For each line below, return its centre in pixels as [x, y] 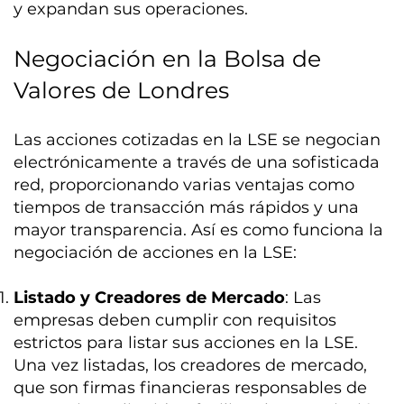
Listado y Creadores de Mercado [150, 298]
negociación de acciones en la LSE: [156, 253]
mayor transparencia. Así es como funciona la [199, 230]
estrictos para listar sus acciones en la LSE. [186, 343]
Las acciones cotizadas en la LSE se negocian [197, 140]
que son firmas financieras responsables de [191, 388]
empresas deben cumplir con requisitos [175, 321]
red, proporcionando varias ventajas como [184, 185]
